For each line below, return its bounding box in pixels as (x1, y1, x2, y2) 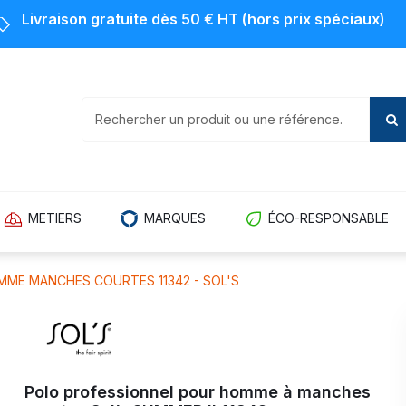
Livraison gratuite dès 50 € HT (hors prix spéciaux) (21, 10, 385, 28)
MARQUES (144, 209, 206, 226)
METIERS (28, 209, 82, 226)
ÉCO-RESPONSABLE (268, 209, 389, 226)
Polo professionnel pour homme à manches (24, 382, 372, 401)
